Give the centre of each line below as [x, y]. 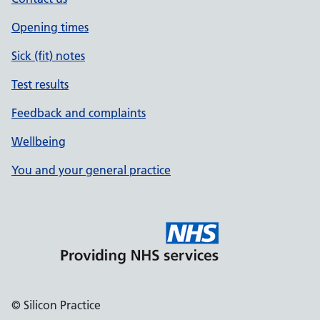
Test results [40, 84]
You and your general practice [91, 170]
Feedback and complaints [79, 113]
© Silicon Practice [56, 305]
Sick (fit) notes [48, 56]
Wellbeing [39, 141]
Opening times [50, 27]
